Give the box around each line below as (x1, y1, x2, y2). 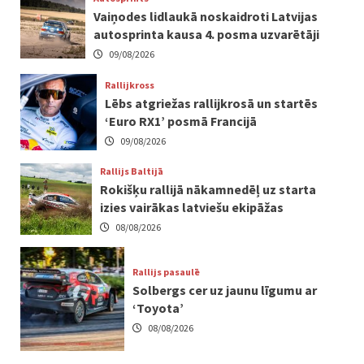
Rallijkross (105, 78, 155, 91)
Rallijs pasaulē (132, 265, 200, 278)
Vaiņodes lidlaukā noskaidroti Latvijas (93, 8, 318, 25)
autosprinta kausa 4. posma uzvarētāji (93, 26, 320, 43)
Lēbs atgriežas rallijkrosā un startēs (105, 94, 318, 111)
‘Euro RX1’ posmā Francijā (105, 112, 258, 129)
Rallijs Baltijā (99, 165, 163, 178)
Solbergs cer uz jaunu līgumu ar (132, 281, 317, 298)
